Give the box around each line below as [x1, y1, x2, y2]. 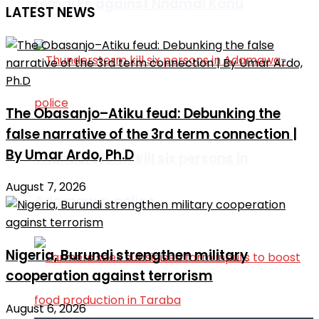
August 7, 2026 [6, 179, 86, 196]
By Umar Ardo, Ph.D [6, 145, 134, 164]
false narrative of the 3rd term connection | [6, 124, 297, 144]
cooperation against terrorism [6, 266, 213, 286]
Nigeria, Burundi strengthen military [6, 246, 248, 266]
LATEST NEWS [6, 3, 95, 23]
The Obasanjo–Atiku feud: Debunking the [6, 103, 281, 123]
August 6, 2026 [6, 300, 86, 317]
